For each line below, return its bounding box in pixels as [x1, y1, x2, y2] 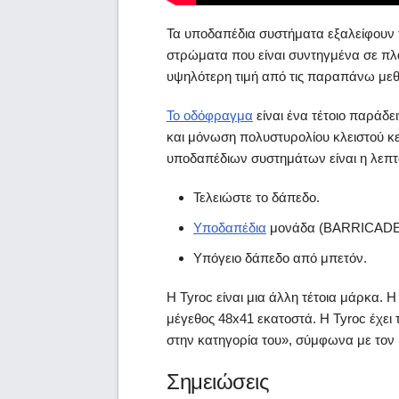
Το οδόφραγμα [167, 108, 253, 124]
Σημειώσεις [167, 370, 269, 395]
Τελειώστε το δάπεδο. [193, 190, 320, 206]
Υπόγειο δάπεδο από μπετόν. [193, 250, 367, 266]
